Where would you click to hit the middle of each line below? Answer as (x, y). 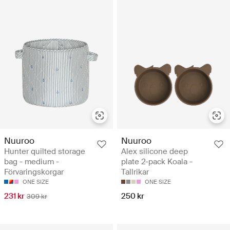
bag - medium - (32, 162)
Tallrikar (135, 172)
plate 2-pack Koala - (157, 162)
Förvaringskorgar (34, 172)
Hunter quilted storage (45, 152)
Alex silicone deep (155, 152)
